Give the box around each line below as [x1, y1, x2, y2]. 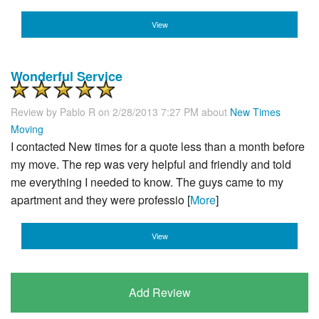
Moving [11, 122, 43, 137]
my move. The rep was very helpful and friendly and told [11, 156, 291, 173]
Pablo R [60, 105, 95, 120]
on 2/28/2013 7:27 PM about [98, 105, 230, 120]
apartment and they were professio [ [11, 192, 190, 209]
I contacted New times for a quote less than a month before [11, 138, 305, 155]
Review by [11, 105, 60, 120]
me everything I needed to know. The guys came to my [11, 174, 283, 191]
